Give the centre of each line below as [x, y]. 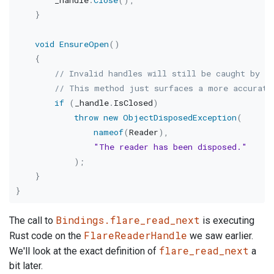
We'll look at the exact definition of [84, 251]
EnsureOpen [84, 44]
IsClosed [133, 102]
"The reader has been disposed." [170, 146]
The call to [32, 221]
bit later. [26, 266]
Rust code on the [46, 236]
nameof [108, 132]
